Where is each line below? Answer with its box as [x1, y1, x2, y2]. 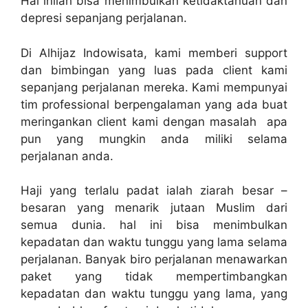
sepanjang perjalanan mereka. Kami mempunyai [21, 80, 287, 94]
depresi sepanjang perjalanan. [21, 11, 187, 25]
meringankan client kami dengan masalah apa [21, 114, 287, 129]
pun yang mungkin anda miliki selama [21, 131, 287, 146]
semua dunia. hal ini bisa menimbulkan [21, 218, 287, 232]
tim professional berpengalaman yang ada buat [21, 97, 287, 111]
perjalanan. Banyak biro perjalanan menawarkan [21, 252, 287, 267]
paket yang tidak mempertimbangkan [21, 269, 287, 284]
